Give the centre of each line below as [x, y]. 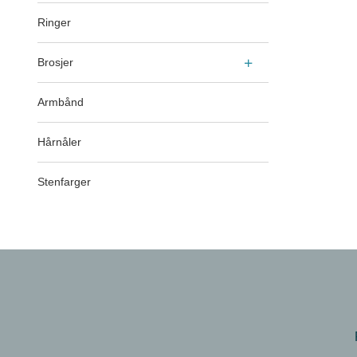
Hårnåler [59, 141]
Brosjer [55, 62]
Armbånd [61, 102]
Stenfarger [64, 181]
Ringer [54, 22]
